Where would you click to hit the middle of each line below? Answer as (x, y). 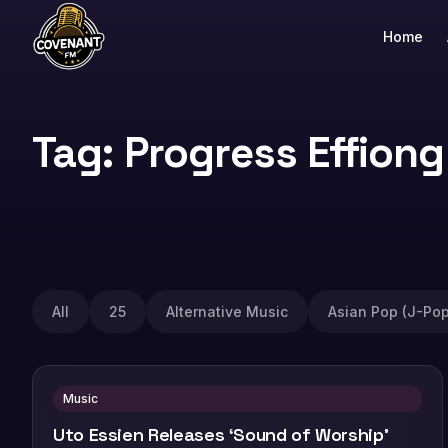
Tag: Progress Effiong (238, 152)
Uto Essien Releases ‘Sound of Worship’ (221, 434)
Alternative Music (227, 311)
